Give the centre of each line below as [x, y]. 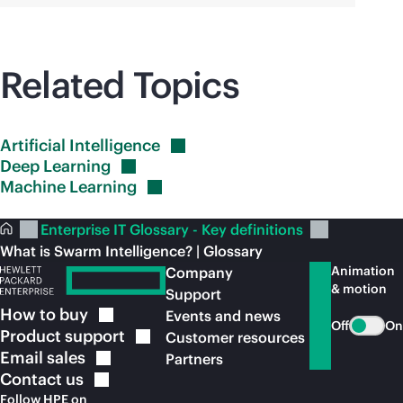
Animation [363, 271]
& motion [359, 289]
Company [199, 273]
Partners [194, 359]
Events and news [223, 316]
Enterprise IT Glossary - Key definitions [174, 229]
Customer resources [235, 337]
